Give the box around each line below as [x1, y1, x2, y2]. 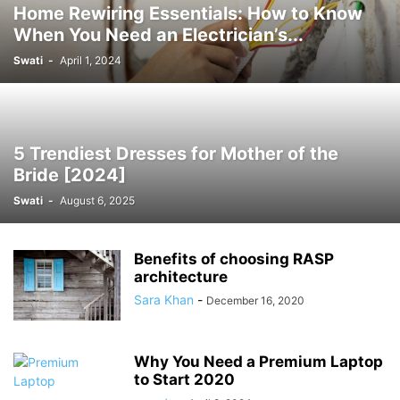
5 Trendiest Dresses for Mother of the [13, 143, 338, 164]
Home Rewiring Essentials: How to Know [13, 3, 362, 24]
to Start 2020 [134, 371, 235, 388]
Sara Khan [134, 292, 194, 307]
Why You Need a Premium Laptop [134, 353, 383, 371]
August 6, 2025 [60, 194, 135, 207]
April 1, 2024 [60, 54, 121, 67]
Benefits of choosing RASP [134, 250, 334, 268]
